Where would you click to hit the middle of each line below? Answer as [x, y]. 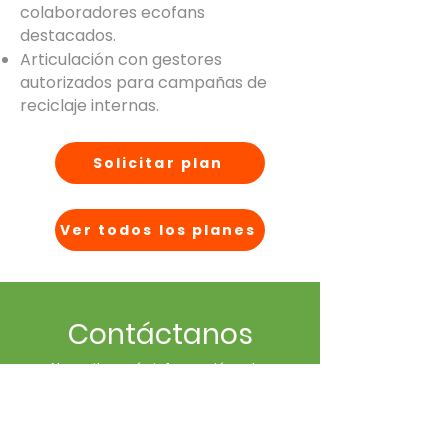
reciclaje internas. [89, 105]
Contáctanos [160, 334]
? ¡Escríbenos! [186, 390]
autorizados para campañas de [143, 82]
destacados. [68, 35]
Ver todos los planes [158, 229]
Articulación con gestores [121, 59]
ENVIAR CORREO [160, 432]
